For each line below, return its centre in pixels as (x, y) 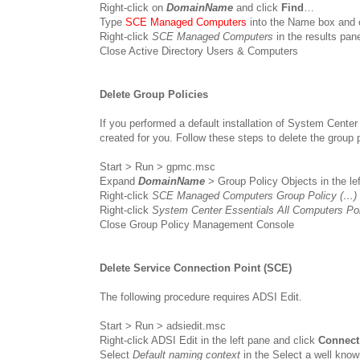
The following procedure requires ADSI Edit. (201, 297)
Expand (119, 181)
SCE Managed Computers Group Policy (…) (254, 195)
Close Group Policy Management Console (197, 224)
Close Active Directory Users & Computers (199, 51)
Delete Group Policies (154, 94)
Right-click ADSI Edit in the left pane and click (209, 340)
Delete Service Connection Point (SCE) (196, 268)
